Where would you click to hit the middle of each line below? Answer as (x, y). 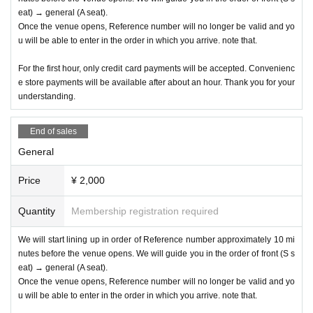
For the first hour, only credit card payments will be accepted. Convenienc (156, 68)
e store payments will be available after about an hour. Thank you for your (156, 82)
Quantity (37, 211)
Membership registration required (145, 211)
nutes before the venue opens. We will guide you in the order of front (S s (156, 253)
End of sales (53, 131)
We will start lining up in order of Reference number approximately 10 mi (156, 239)
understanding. (47, 96)
